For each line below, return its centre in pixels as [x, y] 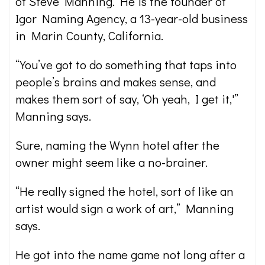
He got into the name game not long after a [130, 254]
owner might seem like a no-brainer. [112, 162]
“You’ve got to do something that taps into [126, 64]
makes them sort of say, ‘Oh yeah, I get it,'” [127, 99]
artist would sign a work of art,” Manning [125, 208]
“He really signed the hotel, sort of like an [125, 191]
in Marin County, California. [89, 35]
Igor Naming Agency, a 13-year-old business [132, 18]
